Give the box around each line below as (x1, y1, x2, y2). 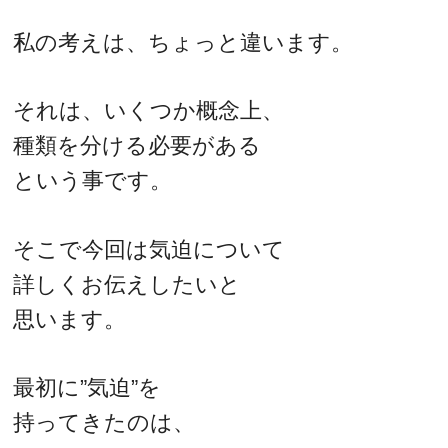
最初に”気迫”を (13, 375, 162, 401)
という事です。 (13, 168, 173, 194)
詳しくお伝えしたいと (13, 271, 242, 297)
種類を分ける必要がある (13, 133, 262, 159)
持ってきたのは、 (13, 410, 196, 436)
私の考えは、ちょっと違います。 (13, 29, 354, 55)
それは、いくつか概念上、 (13, 98, 285, 124)
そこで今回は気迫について (13, 236, 286, 262)
